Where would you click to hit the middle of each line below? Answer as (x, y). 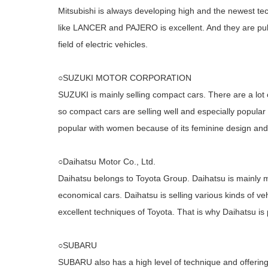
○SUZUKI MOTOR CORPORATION (125, 78)
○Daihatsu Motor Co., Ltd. (107, 162)
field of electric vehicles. (103, 44)
